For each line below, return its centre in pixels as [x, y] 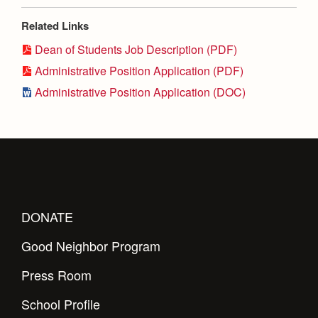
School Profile [61, 303]
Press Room [56, 274]
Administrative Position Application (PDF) [139, 70]
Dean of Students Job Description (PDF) [136, 49]
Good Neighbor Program [91, 245]
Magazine [68, 34]
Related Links [55, 25]
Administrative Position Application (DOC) [141, 92]
